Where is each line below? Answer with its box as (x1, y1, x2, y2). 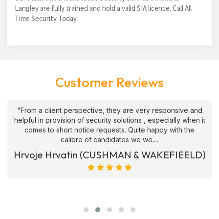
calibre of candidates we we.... (61, 135, 158, 144)
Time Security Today (15, 14, 77, 23)
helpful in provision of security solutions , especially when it (14, 116, 205, 124)
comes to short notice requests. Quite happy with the (24, 126, 195, 134)
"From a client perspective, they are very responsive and (17, 106, 202, 114)
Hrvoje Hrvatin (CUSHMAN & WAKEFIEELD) (13, 149, 206, 161)
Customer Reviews (55, 74, 164, 90)
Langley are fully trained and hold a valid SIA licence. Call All (15, 3, 192, 13)
